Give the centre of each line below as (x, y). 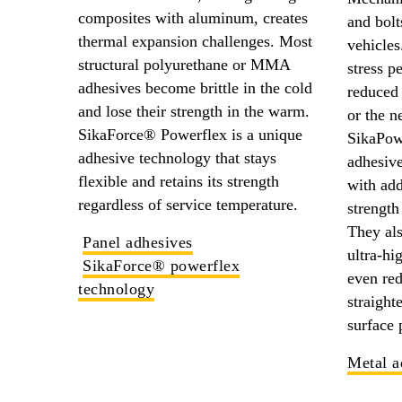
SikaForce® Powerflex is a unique (190, 134)
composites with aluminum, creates (193, 17)
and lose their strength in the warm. (194, 111)
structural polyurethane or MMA (184, 64)
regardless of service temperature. (188, 204)
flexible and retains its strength (179, 181)
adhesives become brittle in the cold (195, 87)
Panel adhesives (138, 242)
